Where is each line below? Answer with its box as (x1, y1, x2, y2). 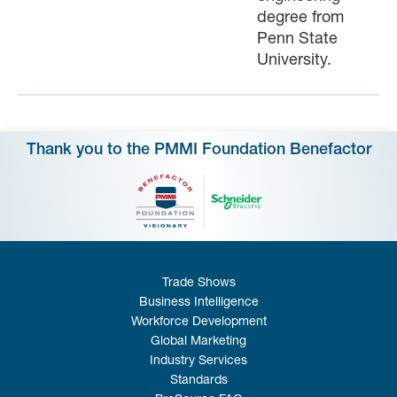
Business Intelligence (138, 297, 259, 310)
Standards (169, 375, 228, 388)
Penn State (257, 32, 338, 49)
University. (257, 53, 331, 70)
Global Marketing (151, 336, 246, 349)
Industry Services (150, 355, 247, 369)
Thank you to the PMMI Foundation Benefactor (26, 143, 371, 160)
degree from (257, 11, 344, 27)
